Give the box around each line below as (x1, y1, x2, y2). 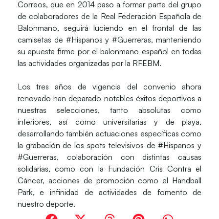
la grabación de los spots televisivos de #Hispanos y (17, 140, 202, 151)
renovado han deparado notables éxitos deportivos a (17, 93, 202, 104)
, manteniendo (151, 35, 202, 45)
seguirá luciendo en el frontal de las (59, 23, 202, 33)
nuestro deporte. (17, 199, 77, 209)
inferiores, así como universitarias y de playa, (17, 117, 202, 127)
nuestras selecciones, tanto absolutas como (17, 105, 202, 115)
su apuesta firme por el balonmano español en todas (17, 46, 202, 57)
